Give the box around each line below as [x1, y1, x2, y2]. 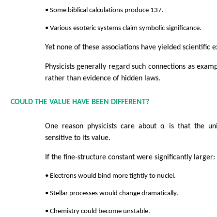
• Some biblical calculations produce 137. [45, 7, 164, 15]
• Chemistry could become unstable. [45, 207, 150, 215]
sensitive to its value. [45, 134, 110, 142]
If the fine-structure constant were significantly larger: [45, 153, 215, 161]
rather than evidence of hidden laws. [45, 75, 160, 83]
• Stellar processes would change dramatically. [45, 190, 178, 198]
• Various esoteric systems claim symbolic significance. [45, 25, 201, 32]
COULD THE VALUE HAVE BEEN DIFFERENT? [10, 98, 149, 107]
